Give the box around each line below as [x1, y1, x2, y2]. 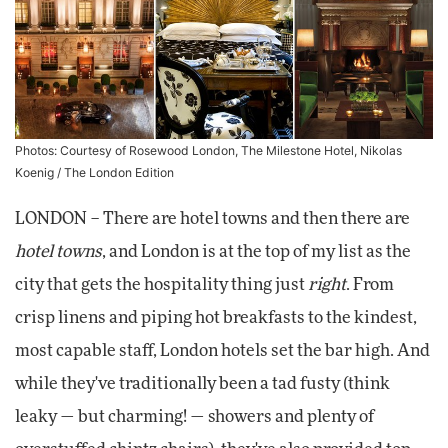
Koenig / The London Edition [15, 164, 174, 180]
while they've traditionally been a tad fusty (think [15, 375, 390, 392]
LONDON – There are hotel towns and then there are [15, 210, 410, 227]
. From [346, 276, 394, 293]
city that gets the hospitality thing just [15, 276, 308, 293]
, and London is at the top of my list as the [102, 243, 411, 260]
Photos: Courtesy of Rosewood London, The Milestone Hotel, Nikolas [15, 142, 402, 158]
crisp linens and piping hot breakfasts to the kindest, [15, 309, 417, 326]
